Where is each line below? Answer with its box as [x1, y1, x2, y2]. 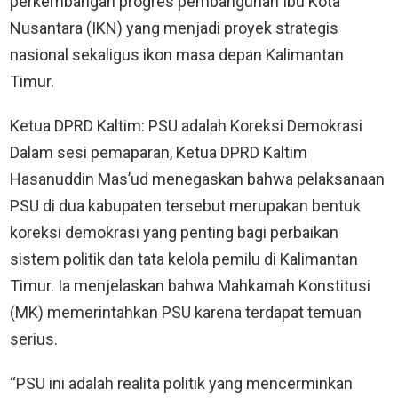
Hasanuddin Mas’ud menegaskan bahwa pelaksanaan [10, 169, 385, 188]
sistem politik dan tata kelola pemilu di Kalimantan [10, 249, 358, 268]
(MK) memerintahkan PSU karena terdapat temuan [10, 302, 362, 322]
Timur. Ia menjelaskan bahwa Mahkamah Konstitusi [10, 275, 370, 295]
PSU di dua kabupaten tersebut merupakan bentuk [10, 195, 361, 215]
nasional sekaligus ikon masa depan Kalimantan [10, 44, 344, 64]
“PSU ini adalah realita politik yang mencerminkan [10, 373, 353, 393]
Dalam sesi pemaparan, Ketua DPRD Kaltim [10, 142, 307, 162]
